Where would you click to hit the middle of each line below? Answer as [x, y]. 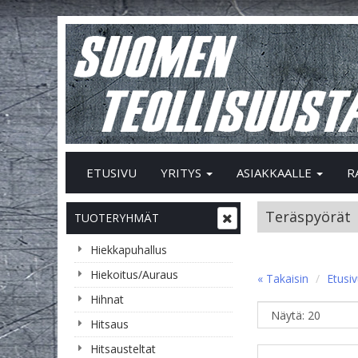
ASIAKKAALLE [276, 173]
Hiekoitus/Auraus [134, 274]
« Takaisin [283, 278]
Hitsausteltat [123, 349]
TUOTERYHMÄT [117, 218]
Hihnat [107, 299]
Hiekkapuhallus [129, 250]
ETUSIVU [111, 173]
